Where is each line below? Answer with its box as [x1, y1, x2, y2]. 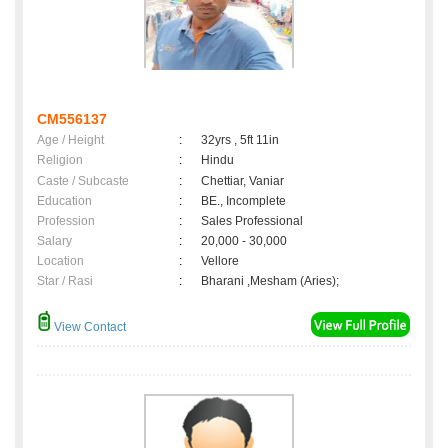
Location [37, 254, 84, 269]
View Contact [51, 320, 126, 335]
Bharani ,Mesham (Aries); [201, 274, 339, 289]
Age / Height [37, 133, 104, 148]
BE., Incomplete [201, 194, 286, 209]
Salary [37, 234, 72, 249]
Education [37, 194, 92, 209]
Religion [37, 153, 83, 168]
